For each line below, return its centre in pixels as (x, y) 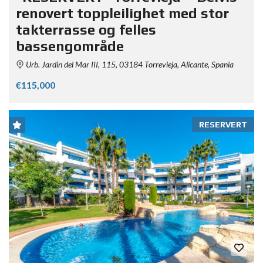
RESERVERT (223, 125)
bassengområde (70, 46)
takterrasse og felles (86, 30)
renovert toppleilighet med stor (122, 14)
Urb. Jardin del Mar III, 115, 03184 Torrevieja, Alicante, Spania (129, 65)
